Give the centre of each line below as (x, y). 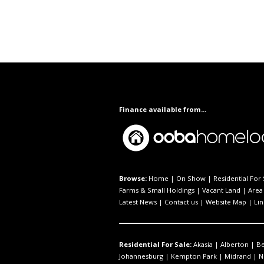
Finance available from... (163, 109)
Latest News (138, 202)
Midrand (238, 256)
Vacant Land (221, 190)
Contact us (181, 202)
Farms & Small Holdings (157, 190)
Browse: (133, 178)
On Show (191, 178)
